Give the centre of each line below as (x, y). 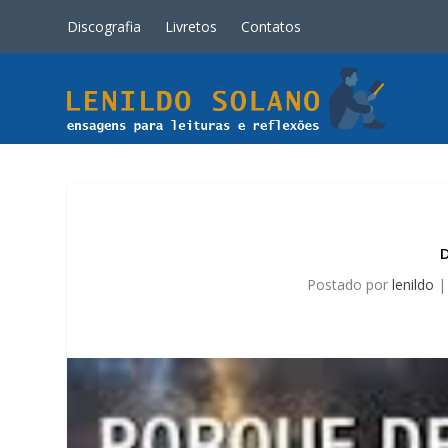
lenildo (413, 284)
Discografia (104, 26)
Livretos (191, 26)
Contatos (271, 26)
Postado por (350, 284)
